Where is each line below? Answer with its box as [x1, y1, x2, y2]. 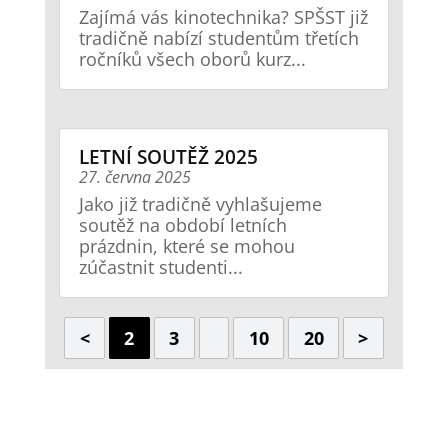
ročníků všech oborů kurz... [78, 46, 306, 71]
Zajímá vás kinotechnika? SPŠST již [78, 4, 368, 29]
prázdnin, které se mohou [78, 233, 295, 258]
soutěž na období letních [78, 212, 287, 237]
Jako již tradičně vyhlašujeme [78, 191, 322, 216]
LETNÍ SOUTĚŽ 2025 [78, 143, 258, 170]
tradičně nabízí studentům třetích [78, 25, 359, 50]
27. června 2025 [78, 165, 191, 188]
